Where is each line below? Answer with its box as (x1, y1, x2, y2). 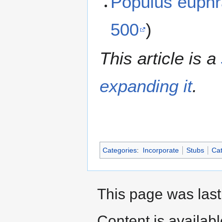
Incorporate (142, 146, 179, 154)
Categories (103, 146, 137, 154)
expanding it (100, 76, 192, 96)
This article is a (100, 48, 221, 68)
